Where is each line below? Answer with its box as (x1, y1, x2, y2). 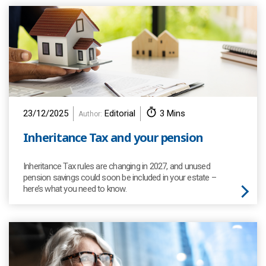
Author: (78, 110, 102, 118)
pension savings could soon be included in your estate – (23, 172, 217, 183)
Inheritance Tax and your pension (23, 129, 204, 145)
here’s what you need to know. (23, 183, 126, 194)
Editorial (102, 108, 135, 119)
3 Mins (160, 108, 185, 119)
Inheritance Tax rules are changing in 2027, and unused (23, 161, 210, 172)
